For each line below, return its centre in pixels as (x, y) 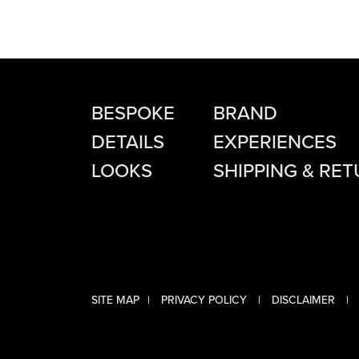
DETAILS (128, 141)
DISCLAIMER (305, 300)
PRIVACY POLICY (206, 300)
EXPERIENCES (275, 141)
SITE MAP (115, 300)
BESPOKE (133, 112)
